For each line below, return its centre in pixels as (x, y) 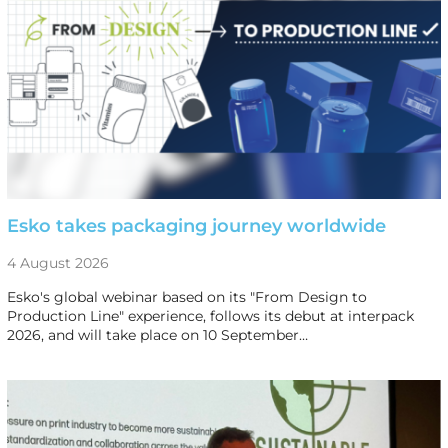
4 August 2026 (57, 262)
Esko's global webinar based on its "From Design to (186, 296)
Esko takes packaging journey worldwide (196, 225)
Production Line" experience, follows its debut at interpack (210, 315)
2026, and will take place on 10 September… (157, 334)
